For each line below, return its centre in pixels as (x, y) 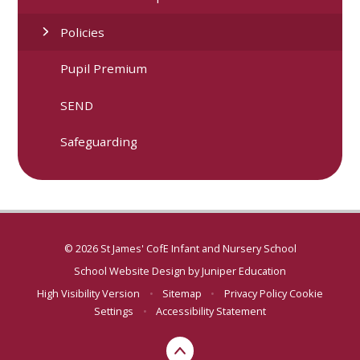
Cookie (306, 294)
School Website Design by (138, 271)
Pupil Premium (104, 69)
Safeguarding (99, 141)
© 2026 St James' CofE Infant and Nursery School (180, 248)
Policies (83, 32)
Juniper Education (244, 271)
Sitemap (182, 294)
